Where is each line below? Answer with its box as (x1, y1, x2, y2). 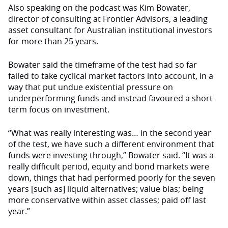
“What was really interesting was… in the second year (8, 127, 211, 138)
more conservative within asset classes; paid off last (8, 194, 206, 206)
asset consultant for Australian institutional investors (8, 24, 212, 36)
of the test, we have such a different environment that (8, 138, 214, 150)
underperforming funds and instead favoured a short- (8, 93, 215, 104)
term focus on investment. (8, 104, 109, 115)
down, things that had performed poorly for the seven (8, 172, 215, 183)
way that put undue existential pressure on (8, 81, 173, 93)
